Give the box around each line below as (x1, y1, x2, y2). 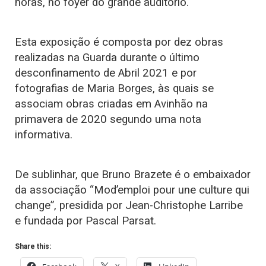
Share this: (15, 242, 51, 251)
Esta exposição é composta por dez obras (15, 35, 223, 49)
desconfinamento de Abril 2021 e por (15, 66, 197, 80)
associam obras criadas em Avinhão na (15, 97, 208, 110)
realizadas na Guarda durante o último (15, 50, 199, 64)
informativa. (15, 128, 72, 141)
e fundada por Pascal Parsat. (15, 214, 156, 227)
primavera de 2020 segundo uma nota (15, 112, 201, 126)
